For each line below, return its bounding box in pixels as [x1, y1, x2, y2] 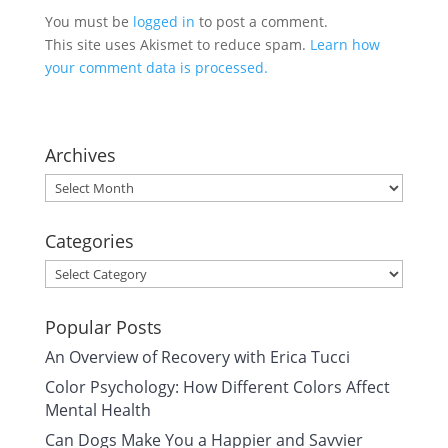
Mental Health [44, 399, 151, 421]
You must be [44, 12, 133, 31]
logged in [132, 12, 195, 31]
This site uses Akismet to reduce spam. [44, 35, 310, 54]
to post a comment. [194, 12, 328, 31]
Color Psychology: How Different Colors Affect [44, 376, 390, 398]
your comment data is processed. [44, 58, 268, 77]
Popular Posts [44, 315, 162, 339]
